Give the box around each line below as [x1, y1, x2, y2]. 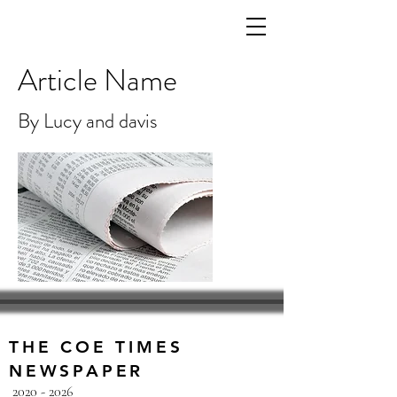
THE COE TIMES [9, 337, 183, 357]
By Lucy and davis [18, 106, 158, 136]
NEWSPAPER [9, 361, 144, 381]
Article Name [18, 58, 177, 102]
